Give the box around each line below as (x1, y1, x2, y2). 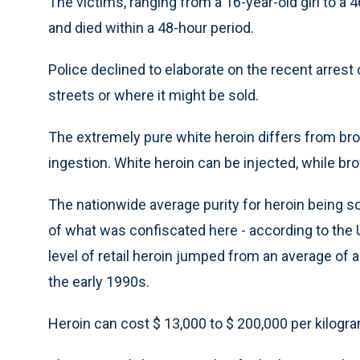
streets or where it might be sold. (48, 87, 259, 104)
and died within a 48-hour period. (48, 19, 254, 36)
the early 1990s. (48, 273, 149, 290)
